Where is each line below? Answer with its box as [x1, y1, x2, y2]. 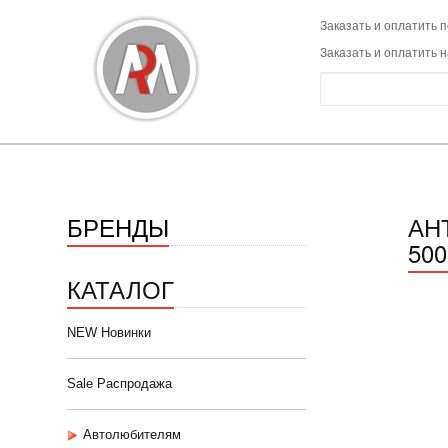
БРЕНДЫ [67, 209, 169, 244]
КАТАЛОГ [67, 271, 174, 306]
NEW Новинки [67, 325, 151, 340]
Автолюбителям [83, 427, 181, 442]
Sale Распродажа [67, 376, 172, 391]
